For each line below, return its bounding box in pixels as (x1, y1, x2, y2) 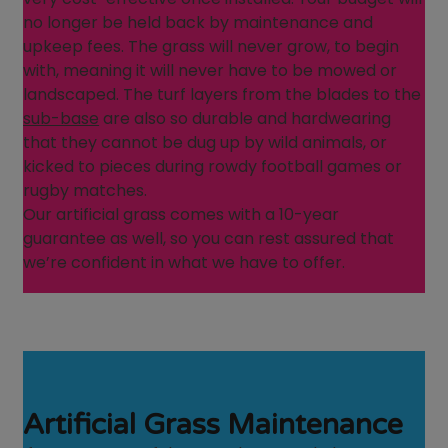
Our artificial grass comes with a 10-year (23, 203, 340, 227)
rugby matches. (23, 179, 148, 203)
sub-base (23, 107, 100, 131)
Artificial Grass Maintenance (23, 408, 404, 443)
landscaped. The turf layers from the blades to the (23, 83, 422, 107)
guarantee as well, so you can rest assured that (23, 227, 395, 251)
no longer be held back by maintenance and (23, 11, 374, 35)
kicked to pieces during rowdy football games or (23, 155, 403, 179)
